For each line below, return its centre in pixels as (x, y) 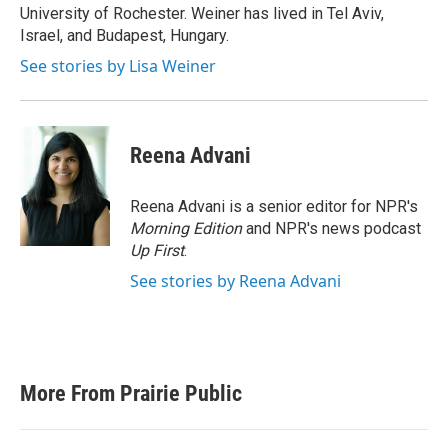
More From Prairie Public (131, 393)
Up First (157, 250)
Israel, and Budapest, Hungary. (124, 35)
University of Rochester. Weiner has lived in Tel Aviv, (202, 13)
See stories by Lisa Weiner (118, 66)
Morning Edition (186, 228)
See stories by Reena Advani (235, 281)
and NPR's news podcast (331, 228)
